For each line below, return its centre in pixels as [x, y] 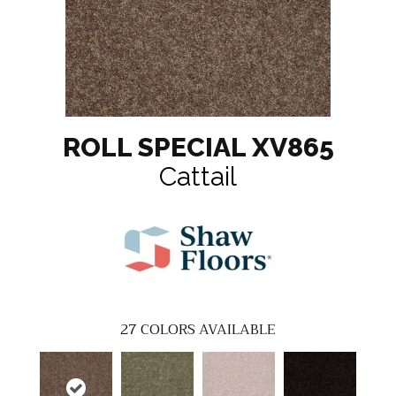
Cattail [198, 177]
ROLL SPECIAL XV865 [198, 148]
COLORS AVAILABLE [208, 330]
